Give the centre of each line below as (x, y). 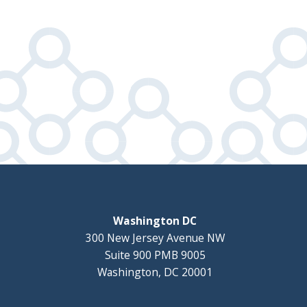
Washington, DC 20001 (155, 272)
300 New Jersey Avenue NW (155, 237)
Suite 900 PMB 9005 (155, 255)
